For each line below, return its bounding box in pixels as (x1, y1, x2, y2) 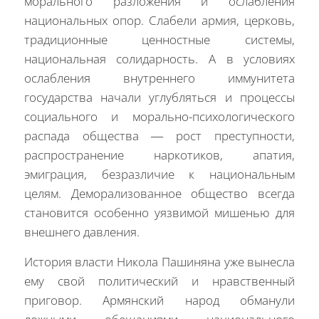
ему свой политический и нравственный (23, 272, 296, 289)
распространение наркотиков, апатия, (23, 147, 296, 164)
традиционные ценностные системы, (23, 31, 296, 48)
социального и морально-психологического (23, 108, 296, 125)
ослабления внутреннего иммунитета (23, 70, 296, 87)
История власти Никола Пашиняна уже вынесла (23, 253, 296, 270)
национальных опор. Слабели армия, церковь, (23, 12, 296, 29)
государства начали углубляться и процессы (23, 89, 296, 106)
